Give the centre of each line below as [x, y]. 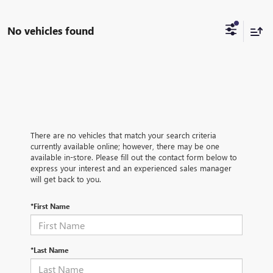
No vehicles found [51, 31]
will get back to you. [66, 179]
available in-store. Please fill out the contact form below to [134, 157]
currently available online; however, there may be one [125, 146]
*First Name [50, 206]
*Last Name [50, 250]
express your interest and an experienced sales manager [131, 168]
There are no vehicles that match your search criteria [123, 135]
